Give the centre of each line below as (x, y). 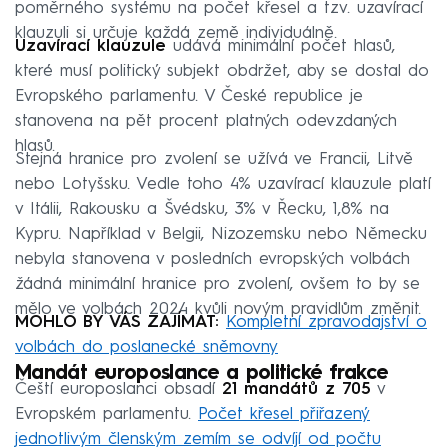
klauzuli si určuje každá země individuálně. (176, 33)
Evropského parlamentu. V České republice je (189, 96)
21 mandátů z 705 (296, 389)
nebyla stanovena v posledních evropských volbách (212, 259)
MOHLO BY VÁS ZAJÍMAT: (117, 322)
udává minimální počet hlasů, (280, 46)
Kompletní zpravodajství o (326, 322)
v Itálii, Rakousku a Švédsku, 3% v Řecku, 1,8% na (202, 209)
